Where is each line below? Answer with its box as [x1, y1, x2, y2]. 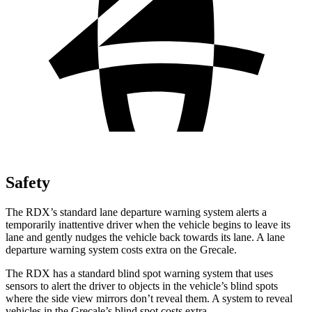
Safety [6, 173, 50, 192]
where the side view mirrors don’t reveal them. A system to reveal [6, 292, 292, 304]
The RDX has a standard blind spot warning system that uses [6, 267, 273, 279]
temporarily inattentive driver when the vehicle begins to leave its [6, 218, 290, 231]
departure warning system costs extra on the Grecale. [6, 243, 237, 256]
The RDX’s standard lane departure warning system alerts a [6, 205, 267, 218]
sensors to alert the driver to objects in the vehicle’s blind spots [6, 279, 278, 292]
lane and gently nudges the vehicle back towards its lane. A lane [6, 231, 285, 243]
